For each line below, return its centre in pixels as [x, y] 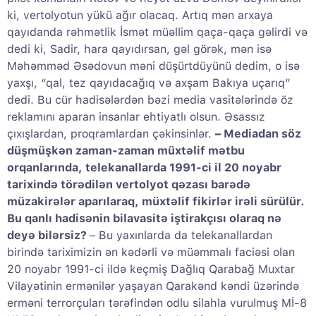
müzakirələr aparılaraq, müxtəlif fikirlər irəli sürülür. [156, 202]
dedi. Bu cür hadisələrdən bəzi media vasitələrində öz [150, 100]
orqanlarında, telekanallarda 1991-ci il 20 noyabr [144, 168]
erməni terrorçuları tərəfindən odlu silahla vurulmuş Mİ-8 [157, 303]
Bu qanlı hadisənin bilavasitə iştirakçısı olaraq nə [144, 219]
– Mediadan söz [258, 134]
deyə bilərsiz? [48, 236]
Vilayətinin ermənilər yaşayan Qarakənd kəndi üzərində [153, 286]
